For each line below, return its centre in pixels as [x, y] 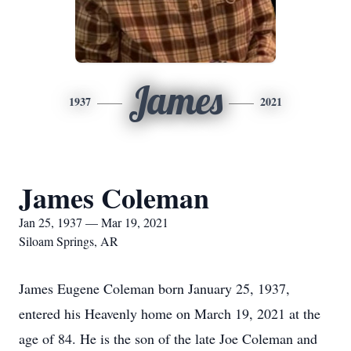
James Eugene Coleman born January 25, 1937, [154, 288]
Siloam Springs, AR [69, 241]
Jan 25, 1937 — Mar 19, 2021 [94, 222]
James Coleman [114, 197]
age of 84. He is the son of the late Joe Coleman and [168, 338]
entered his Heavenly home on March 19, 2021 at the [170, 313]
